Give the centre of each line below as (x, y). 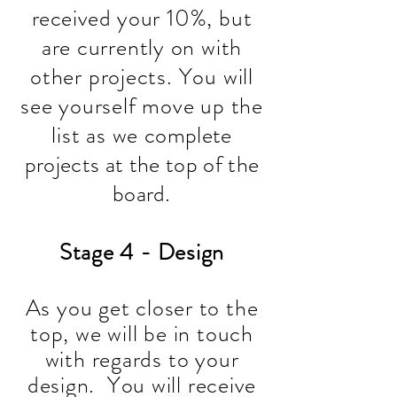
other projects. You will (142, 77)
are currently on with (142, 47)
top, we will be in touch (142, 334)
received (71, 18)
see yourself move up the (142, 106)
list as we (98, 135)
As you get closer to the (142, 308)
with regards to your (142, 359)
